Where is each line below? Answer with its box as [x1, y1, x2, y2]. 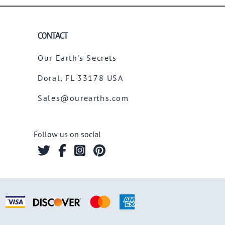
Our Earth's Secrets [38, 52, 117, 63]
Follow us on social [34, 129, 101, 139]
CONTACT [38, 30, 68, 41]
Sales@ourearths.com [38, 92, 129, 103]
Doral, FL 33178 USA [38, 72, 124, 83]
